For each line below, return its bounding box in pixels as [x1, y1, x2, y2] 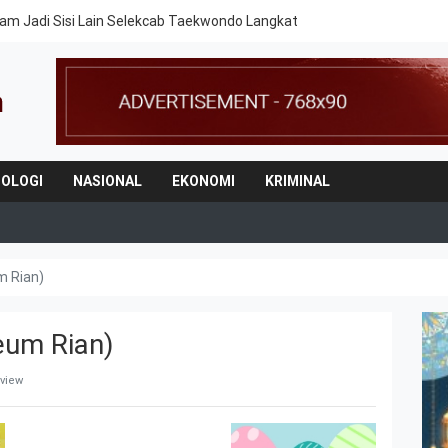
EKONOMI [172, 172, 235, 189]
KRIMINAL [265, 172, 330, 189]
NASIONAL [73, 172, 142, 189]
